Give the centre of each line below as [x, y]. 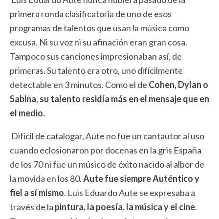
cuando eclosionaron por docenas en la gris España [106, 150]
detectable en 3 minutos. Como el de [79, 85]
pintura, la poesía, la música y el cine [125, 207]
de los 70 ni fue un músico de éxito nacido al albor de [107, 164]
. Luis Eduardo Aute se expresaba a [130, 193]
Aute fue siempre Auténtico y [141, 179]
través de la [32, 207]
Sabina [23, 99]
